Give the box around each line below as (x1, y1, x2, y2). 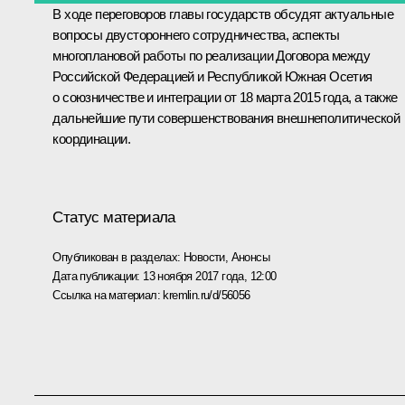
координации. (52, 130, 131, 146)
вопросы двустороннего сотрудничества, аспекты (52, 26, 340, 42)
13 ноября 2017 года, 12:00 (143, 268, 277, 283)
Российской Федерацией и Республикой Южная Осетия (52, 68, 372, 84)
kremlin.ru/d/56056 (163, 287, 250, 302)
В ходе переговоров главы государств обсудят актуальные (52, 5, 393, 22)
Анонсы (231, 250, 270, 264)
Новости (184, 250, 225, 264)
